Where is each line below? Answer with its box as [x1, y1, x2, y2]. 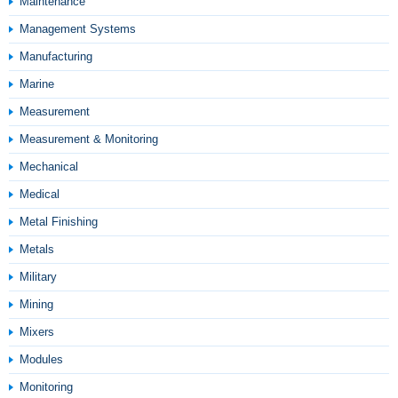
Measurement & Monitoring [20, 132, 158, 146]
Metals [20, 243, 54, 256]
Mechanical [20, 160, 78, 173]
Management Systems [20, 22, 136, 36]
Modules [20, 353, 63, 366]
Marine [20, 77, 54, 91]
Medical [20, 187, 60, 201]
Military [20, 270, 57, 283]
